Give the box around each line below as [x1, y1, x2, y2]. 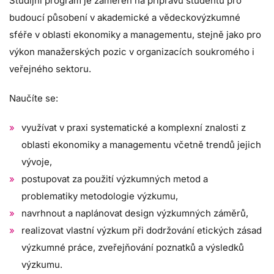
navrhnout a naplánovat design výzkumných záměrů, [21, 207, 248, 219]
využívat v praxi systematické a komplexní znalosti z [21, 121, 246, 133]
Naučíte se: [9, 92, 58, 104]
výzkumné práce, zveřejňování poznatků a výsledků [21, 241, 244, 253]
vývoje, [21, 155, 52, 168]
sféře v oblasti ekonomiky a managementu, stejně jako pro [9, 28, 261, 40]
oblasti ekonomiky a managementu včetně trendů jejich [21, 138, 261, 150]
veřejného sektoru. [9, 62, 91, 75]
